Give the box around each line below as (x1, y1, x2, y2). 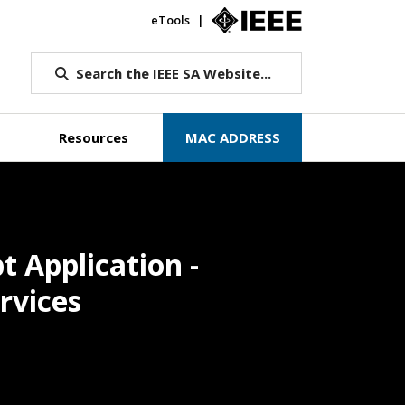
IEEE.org (302, 12, 348, 28)
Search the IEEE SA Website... (75, 64, 271, 82)
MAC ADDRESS (184, 128, 280, 146)
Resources (59, 128, 129, 146)
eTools (151, 12, 190, 28)
